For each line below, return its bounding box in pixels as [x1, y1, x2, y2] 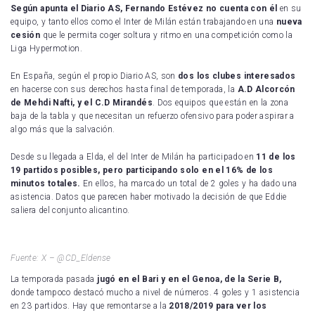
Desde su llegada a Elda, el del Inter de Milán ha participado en [11, 151, 257, 162]
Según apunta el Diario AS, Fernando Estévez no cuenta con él [11, 3, 280, 13]
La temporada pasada [11, 274, 98, 285]
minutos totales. [11, 178, 84, 188]
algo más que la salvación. [11, 124, 115, 134]
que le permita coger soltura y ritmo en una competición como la [40, 30, 293, 40]
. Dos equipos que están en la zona [152, 97, 289, 108]
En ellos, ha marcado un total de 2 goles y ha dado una [83, 178, 297, 188]
